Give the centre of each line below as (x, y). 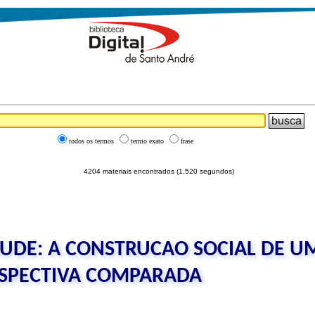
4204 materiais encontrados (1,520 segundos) (158, 171)
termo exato (147, 141)
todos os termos (91, 141)
